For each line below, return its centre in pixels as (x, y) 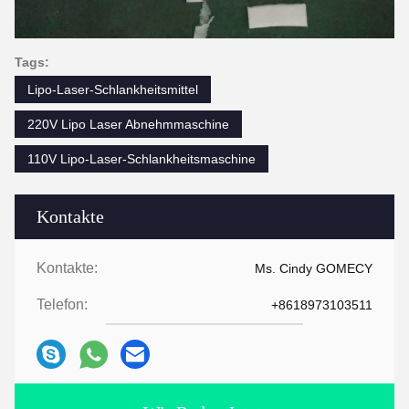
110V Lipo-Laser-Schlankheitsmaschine (142, 159)
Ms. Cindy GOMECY (314, 269)
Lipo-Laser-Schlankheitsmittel (113, 90)
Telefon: (62, 305)
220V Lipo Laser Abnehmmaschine (128, 125)
